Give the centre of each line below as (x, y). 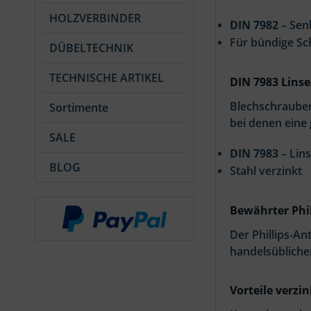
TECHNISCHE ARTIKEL (107, 78)
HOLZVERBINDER (95, 18)
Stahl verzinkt (266, 171)
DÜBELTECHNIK (91, 48)
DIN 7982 (254, 25)
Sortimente (79, 108)
